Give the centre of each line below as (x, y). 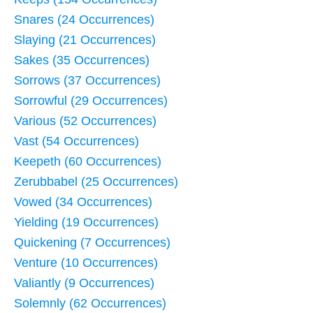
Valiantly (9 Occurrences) (84, 283)
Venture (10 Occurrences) (86, 262)
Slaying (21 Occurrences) (85, 39)
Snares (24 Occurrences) (84, 19)
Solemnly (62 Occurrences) (90, 303)
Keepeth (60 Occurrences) (88, 161)
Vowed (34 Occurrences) (83, 202)
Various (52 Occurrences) (85, 121)
